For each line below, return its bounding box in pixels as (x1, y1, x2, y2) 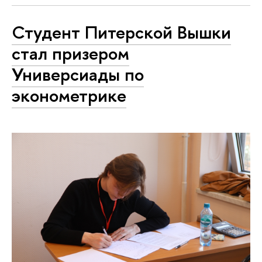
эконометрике (12, 82, 126, 108)
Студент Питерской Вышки (12, 19, 231, 44)
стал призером (12, 40, 129, 65)
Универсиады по (12, 61, 144, 87)
